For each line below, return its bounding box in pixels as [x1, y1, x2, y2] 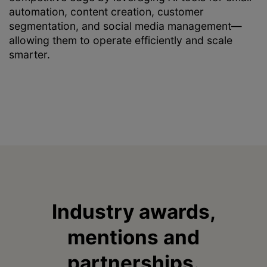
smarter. [9, 48, 50, 61]
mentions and [67, 225, 200, 249]
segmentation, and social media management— [9, 20, 242, 33]
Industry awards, [51, 199, 216, 223]
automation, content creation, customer [9, 5, 204, 18]
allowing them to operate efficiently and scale [9, 34, 232, 47]
